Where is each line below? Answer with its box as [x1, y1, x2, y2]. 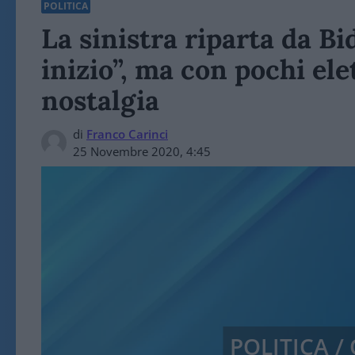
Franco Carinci [86, 125, 168, 142]
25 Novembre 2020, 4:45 [73, 143, 211, 159]
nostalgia [41, 82, 159, 117]
